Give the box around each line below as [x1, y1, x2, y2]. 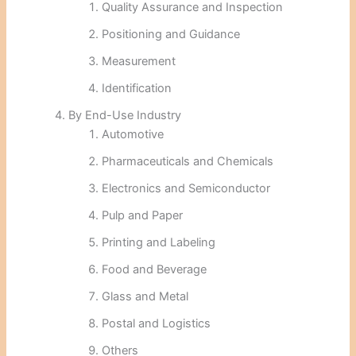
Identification [102, 80, 172, 95]
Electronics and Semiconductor [102, 180, 271, 195]
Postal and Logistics [102, 315, 211, 331]
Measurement [102, 53, 176, 68]
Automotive [102, 126, 164, 141]
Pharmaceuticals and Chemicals [102, 153, 274, 168]
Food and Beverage [102, 261, 207, 277]
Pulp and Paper [102, 207, 184, 222]
